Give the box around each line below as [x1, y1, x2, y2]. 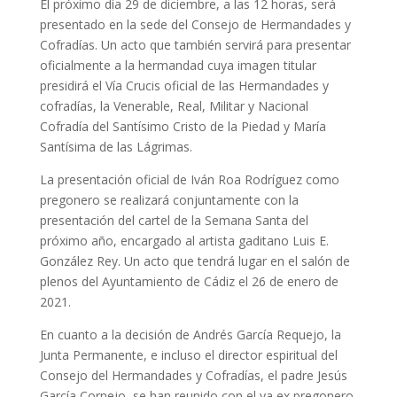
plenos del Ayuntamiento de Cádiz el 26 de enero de [39, 273, 339, 291]
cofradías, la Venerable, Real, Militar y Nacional [39, 97, 308, 115]
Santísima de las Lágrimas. [39, 138, 192, 156]
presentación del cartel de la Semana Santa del [39, 212, 308, 230]
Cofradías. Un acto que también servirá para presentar [39, 36, 351, 54]
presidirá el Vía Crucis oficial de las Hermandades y [39, 77, 329, 95]
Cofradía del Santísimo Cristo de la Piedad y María [39, 118, 326, 136]
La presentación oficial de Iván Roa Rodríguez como [39, 171, 339, 189]
